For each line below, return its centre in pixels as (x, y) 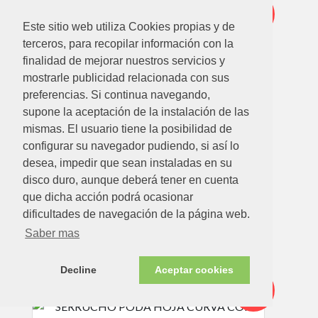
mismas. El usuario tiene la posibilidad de (127, 129)
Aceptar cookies (194, 270)
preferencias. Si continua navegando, (116, 95)
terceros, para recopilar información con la (128, 44)
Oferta (253, 248)
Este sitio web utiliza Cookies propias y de (129, 27)
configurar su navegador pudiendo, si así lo (131, 146)
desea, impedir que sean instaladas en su (127, 163)
